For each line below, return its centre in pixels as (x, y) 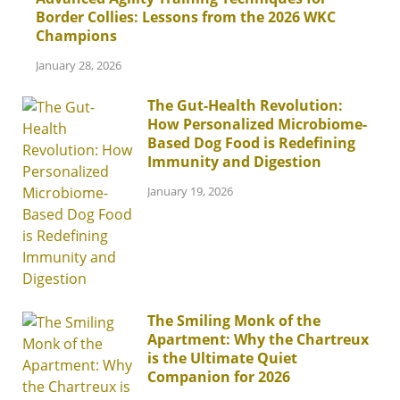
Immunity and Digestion (234, 161)
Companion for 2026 (219, 376)
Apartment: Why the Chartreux (258, 339)
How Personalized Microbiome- (257, 124)
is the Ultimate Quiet (222, 358)
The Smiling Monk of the (234, 320)
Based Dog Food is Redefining (251, 142)
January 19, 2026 (190, 191)
